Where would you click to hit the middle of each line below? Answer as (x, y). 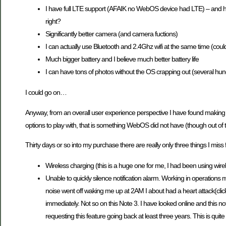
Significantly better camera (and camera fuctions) (111, 34)
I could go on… (46, 93)
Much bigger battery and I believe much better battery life (122, 59)
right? (53, 21)
